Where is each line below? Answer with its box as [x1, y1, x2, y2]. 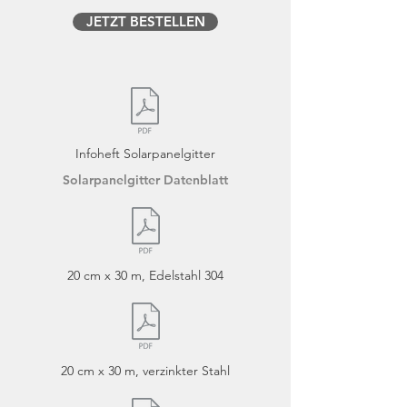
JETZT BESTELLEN [85, 13, 205, 31]
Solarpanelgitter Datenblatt [63, 172, 228, 189]
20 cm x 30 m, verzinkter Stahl [61, 362, 230, 380]
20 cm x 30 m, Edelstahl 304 [67, 267, 223, 284]
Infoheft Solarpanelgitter [75, 145, 215, 163]
